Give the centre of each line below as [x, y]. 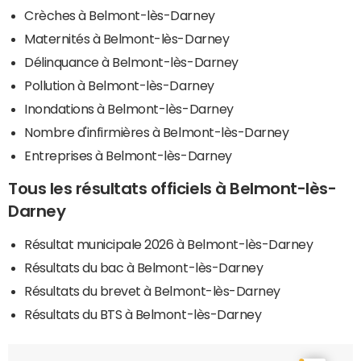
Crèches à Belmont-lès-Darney [120, 15]
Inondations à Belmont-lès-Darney [129, 108]
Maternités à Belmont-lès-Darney [127, 38]
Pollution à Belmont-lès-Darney [119, 85]
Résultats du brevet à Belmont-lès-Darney [152, 290]
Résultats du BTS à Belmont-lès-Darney [143, 314]
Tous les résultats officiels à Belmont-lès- [172, 188]
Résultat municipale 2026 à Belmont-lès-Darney [169, 244]
